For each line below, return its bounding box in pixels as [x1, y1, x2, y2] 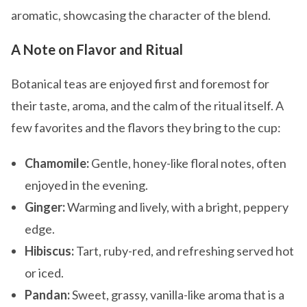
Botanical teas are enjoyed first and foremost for [11, 76, 269, 91]
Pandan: [25, 287, 70, 302]
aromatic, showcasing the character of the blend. [11, 8, 271, 23]
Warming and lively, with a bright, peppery [65, 199, 288, 214]
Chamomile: [25, 156, 89, 171]
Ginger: [25, 199, 65, 214]
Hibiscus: [25, 243, 74, 258]
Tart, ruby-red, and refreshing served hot [74, 243, 294, 258]
